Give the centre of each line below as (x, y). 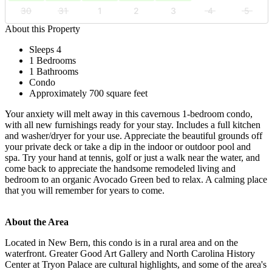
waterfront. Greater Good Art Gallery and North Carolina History (130, 253)
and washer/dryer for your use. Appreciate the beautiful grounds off (134, 135)
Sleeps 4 (45, 49)
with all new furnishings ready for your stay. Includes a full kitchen (133, 124)
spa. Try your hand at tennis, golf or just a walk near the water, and (132, 157)
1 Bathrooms (54, 71)
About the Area (37, 222)
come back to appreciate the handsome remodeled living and (120, 168)
